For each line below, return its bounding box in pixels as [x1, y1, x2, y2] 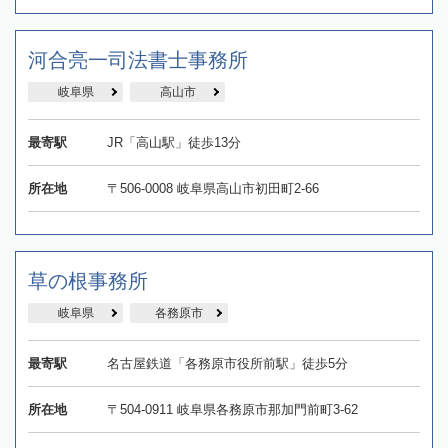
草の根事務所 [28, 269, 148, 292]
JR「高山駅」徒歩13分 [106, 134, 241, 150]
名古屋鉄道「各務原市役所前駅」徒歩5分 [106, 355, 348, 371]
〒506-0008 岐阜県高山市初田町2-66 [106, 180, 319, 196]
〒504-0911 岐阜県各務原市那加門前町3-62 [106, 401, 358, 417]
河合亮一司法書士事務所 [28, 48, 248, 71]
